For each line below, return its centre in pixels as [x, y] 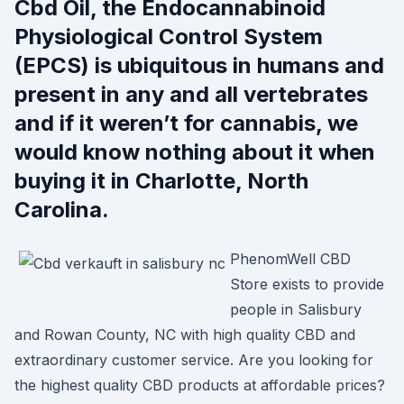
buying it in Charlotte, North [161, 181]
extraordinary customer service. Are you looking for [194, 360]
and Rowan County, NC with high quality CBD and [185, 335]
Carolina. [62, 210]
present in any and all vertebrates [191, 94]
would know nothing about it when [195, 152]
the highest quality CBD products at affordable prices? [200, 385]
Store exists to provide [307, 284]
